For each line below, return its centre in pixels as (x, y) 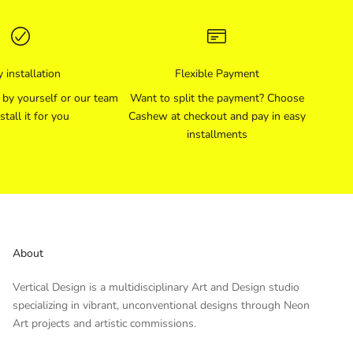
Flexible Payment (217, 74)
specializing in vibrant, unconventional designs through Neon (161, 306)
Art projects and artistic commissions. (106, 324)
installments (217, 135)
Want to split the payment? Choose (217, 98)
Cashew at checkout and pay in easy (217, 117)
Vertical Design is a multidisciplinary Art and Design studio (156, 288)
